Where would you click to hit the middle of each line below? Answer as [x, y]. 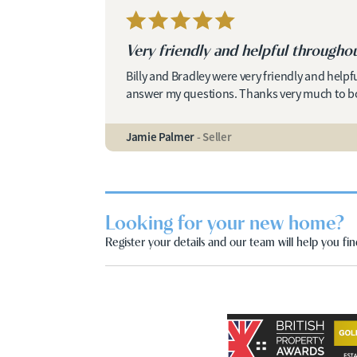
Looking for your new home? [225, 220]
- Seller [213, 137]
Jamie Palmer [161, 137]
